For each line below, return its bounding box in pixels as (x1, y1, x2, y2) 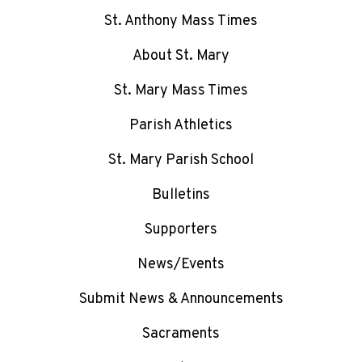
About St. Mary (133, 47, 229, 66)
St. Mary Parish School (108, 151, 254, 170)
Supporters (145, 221, 217, 240)
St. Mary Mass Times (114, 82, 248, 101)
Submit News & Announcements (78, 290, 284, 309)
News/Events (137, 255, 225, 275)
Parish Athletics (129, 116, 233, 136)
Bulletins (152, 186, 210, 205)
